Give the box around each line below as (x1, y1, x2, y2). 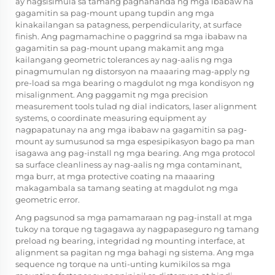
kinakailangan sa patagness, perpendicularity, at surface (15, 20, 242, 30)
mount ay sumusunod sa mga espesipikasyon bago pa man (15, 136, 255, 147)
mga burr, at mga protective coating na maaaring (15, 171, 215, 182)
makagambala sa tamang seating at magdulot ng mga (15, 183, 238, 193)
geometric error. (15, 195, 80, 205)
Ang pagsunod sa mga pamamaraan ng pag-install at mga (15, 212, 252, 223)
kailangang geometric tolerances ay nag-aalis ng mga (15, 55, 233, 65)
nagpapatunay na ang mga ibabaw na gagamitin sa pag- (15, 125, 247, 135)
